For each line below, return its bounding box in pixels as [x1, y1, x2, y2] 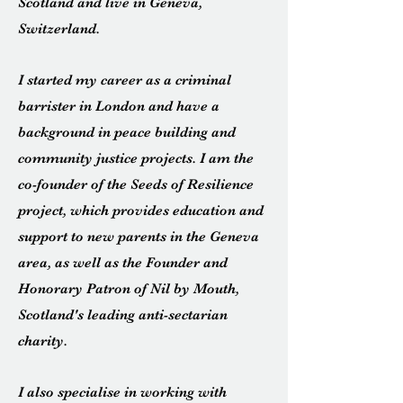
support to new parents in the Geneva [18, 228, 259, 245]
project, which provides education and [18, 202, 264, 219]
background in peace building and [18, 124, 236, 140]
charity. [18, 333, 71, 349]
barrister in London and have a [18, 98, 219, 114]
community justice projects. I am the [18, 150, 254, 166]
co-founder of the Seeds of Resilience [18, 176, 254, 193]
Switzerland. [18, 21, 100, 37]
